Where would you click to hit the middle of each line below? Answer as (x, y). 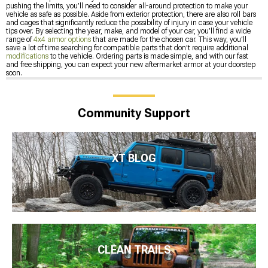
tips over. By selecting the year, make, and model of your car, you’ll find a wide (128, 31)
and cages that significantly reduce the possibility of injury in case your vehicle (129, 22)
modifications (27, 56)
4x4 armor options (62, 39)
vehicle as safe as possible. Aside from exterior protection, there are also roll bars (131, 14)
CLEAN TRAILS (134, 250)
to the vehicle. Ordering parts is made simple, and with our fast (148, 56)
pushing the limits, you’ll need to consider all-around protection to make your (127, 6)
